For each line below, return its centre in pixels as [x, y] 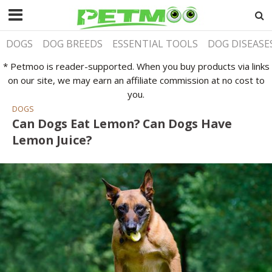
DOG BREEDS [73, 44]
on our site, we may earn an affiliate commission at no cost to [136, 80]
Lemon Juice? [52, 140]
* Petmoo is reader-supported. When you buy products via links [136, 66]
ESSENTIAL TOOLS [155, 44]
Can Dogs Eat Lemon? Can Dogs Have [122, 123]
